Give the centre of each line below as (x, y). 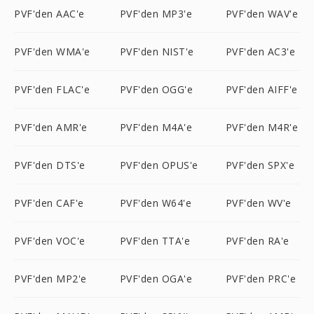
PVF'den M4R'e (262, 127)
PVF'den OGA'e (156, 279)
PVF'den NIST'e (157, 52)
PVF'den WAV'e (262, 14)
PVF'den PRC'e (261, 279)
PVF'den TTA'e (155, 241)
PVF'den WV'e (258, 203)
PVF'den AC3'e (260, 52)
